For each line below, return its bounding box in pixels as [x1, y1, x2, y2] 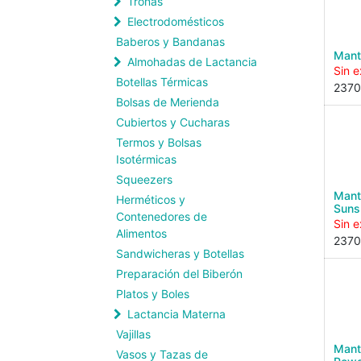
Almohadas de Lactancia [127, 55, 257, 68]
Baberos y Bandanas [116, 35, 225, 48]
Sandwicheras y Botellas [116, 247, 244, 260]
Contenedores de [116, 210, 207, 223]
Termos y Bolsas [116, 135, 201, 149]
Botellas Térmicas [116, 75, 208, 89]
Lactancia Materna [127, 307, 226, 321]
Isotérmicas [116, 152, 176, 166]
